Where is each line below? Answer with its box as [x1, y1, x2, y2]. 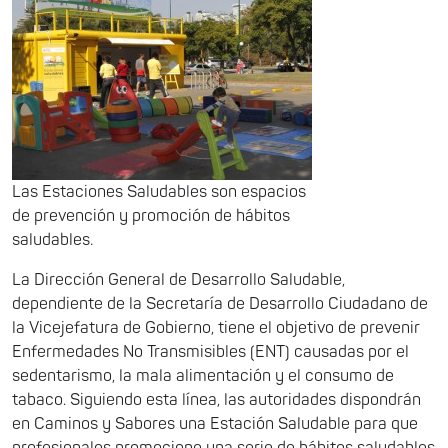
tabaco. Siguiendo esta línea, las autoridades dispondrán [12, 390, 421, 410]
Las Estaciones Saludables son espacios [12, 182, 306, 202]
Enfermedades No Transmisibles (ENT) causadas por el [12, 342, 409, 362]
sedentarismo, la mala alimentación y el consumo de [12, 366, 394, 386]
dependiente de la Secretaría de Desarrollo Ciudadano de [12, 294, 428, 314]
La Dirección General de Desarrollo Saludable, [12, 270, 345, 290]
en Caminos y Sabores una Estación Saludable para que [12, 414, 418, 434]
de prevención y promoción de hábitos [12, 206, 290, 226]
